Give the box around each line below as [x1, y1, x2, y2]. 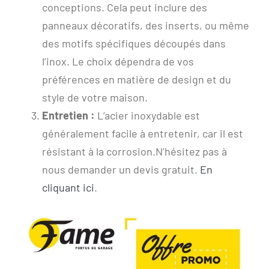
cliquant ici [42, 180, 94, 194]
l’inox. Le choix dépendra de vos [42, 54, 194, 68]
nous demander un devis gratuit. [42, 162, 200, 176]
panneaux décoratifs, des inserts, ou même [42, 18, 249, 32]
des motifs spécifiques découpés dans [42, 36, 226, 50]
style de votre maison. [42, 90, 148, 104]
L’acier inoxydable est [95, 108, 200, 122]
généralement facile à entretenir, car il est [42, 126, 243, 140]
